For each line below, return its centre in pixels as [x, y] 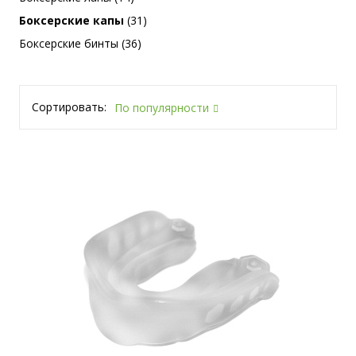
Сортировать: [69, 107]
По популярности [162, 107]
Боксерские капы [72, 20]
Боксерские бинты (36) [80, 43]
